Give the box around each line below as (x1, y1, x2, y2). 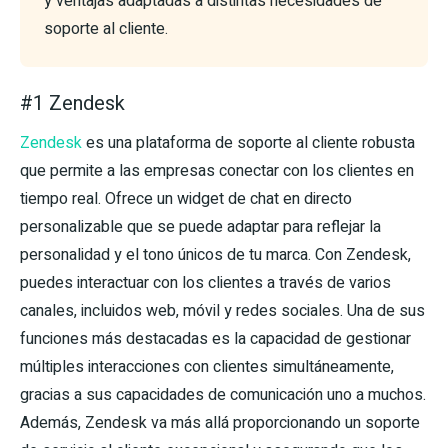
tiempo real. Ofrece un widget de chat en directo (20, 187, 352, 212)
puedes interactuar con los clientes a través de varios (20, 271, 391, 296)
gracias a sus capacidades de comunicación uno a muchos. (20, 383, 426, 408)
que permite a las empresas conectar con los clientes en (20, 159, 414, 184)
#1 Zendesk (20, 89, 125, 119)
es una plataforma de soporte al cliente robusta (86, 131, 415, 156)
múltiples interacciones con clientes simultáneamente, (20, 355, 394, 380)
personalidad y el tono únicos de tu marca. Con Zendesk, (20, 243, 411, 268)
